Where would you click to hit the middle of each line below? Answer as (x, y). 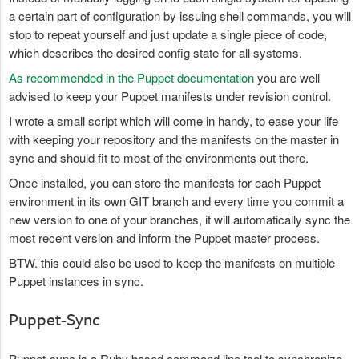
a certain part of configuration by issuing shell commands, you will (180, 16)
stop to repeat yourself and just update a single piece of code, (168, 34)
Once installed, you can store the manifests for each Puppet (165, 182)
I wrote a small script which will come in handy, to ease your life (173, 121)
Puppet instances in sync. (76, 281)
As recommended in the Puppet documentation (131, 77)
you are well (287, 77)
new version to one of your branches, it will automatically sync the (179, 219)
